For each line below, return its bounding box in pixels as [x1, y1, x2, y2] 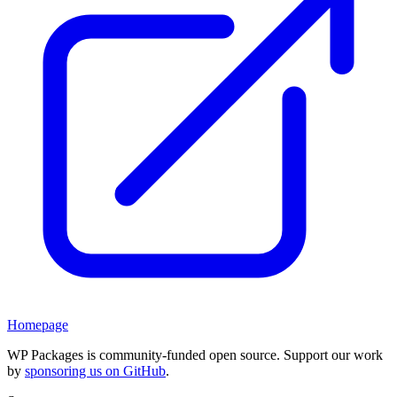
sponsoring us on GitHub [25, 362, 166, 378]
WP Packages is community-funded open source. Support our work [7, 346, 383, 362]
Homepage [7, 316, 68, 332]
